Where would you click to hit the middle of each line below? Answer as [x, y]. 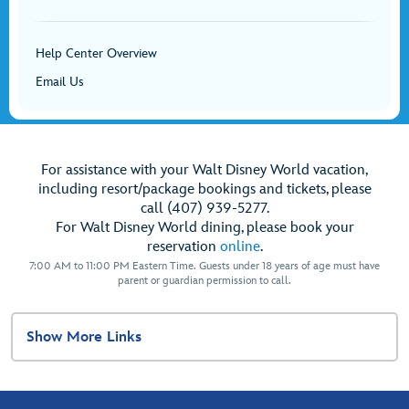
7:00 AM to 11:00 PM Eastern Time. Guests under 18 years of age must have [204, 266]
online [240, 247]
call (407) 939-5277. [204, 209]
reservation [183, 247]
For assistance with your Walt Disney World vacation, [204, 170]
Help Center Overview [96, 53]
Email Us [60, 82]
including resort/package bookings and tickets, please [204, 189]
